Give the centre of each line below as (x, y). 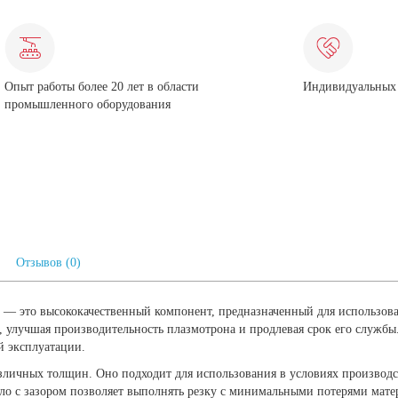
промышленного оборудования (88, 104)
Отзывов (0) (48, 262)
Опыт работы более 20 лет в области (102, 86)
